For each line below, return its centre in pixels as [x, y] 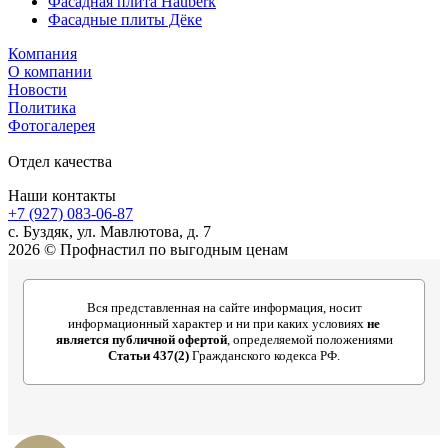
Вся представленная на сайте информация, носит [224, 307]
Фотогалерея [51, 125]
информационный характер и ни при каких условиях [217, 323]
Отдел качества [60, 161]
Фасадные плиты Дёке [125, 19]
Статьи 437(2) [148, 355]
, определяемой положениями [309, 339]
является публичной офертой [141, 339]
